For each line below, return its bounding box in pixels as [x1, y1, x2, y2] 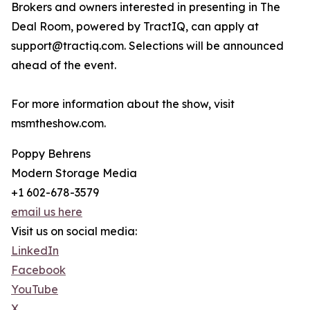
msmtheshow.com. [11, 116, 106, 131]
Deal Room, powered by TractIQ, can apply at [11, 19, 259, 34]
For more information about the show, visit [11, 97, 235, 111]
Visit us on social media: [11, 224, 137, 239]
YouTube [11, 282, 58, 297]
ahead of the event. [11, 58, 116, 73]
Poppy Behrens [11, 147, 91, 161]
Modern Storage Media [11, 166, 137, 181]
